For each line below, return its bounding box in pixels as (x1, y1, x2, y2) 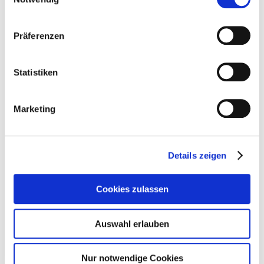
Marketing (14, 103, 55, 114)
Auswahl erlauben (95, 218, 169, 229)
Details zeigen (167, 150, 227, 160)
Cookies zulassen (95, 184, 169, 194)
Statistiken (14, 67, 58, 77)
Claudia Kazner (177, 206, 237, 216)
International (177, 224, 224, 235)
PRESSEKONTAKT (54, 111, 210, 135)
